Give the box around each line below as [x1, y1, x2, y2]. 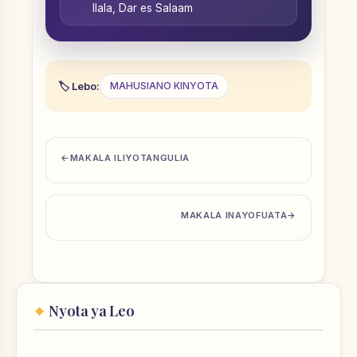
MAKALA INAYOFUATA [181, 210, 288, 222]
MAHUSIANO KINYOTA [110, 80, 218, 92]
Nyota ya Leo [49, 300, 135, 321]
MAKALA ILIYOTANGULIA [69, 152, 190, 164]
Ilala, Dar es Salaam [92, 2, 193, 15]
